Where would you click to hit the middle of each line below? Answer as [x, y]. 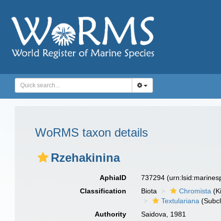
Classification [103, 191]
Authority [111, 214]
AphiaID [113, 178]
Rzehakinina [85, 158]
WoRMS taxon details [92, 132]
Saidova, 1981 [164, 214]
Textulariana [181, 201]
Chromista [195, 191]
